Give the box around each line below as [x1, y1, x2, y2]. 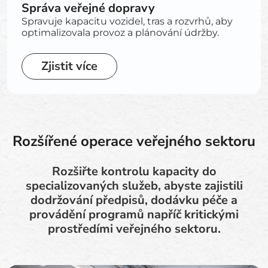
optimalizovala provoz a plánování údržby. [22, 27, 219, 38]
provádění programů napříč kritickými [29, 206, 239, 223]
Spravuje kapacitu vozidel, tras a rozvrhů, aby [22, 16, 233, 27]
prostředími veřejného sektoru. [47, 221, 221, 237]
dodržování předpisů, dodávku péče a [31, 192, 237, 208]
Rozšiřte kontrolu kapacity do [51, 163, 217, 179]
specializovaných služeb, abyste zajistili [25, 178, 243, 194]
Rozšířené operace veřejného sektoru [13, 132, 255, 151]
